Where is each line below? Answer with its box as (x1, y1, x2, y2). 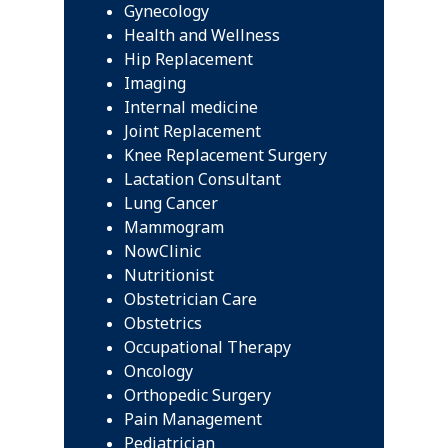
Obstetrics (124, 312, 202, 334)
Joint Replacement (124, 120, 261, 142)
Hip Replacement (124, 48, 253, 70)
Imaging (124, 72, 186, 94)
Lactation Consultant (124, 168, 281, 190)
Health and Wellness (124, 24, 280, 46)
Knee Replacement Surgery (124, 144, 327, 166)
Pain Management (124, 408, 262, 430)
